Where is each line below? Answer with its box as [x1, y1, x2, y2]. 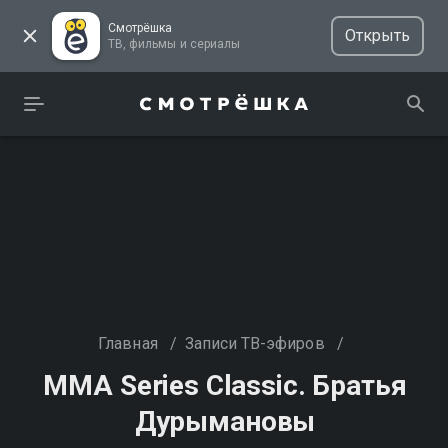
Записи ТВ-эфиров [184, 334, 325, 353]
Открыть [344, 26, 410, 45]
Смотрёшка [108, 21, 173, 35]
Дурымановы [134, 405, 316, 438]
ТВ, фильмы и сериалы [189, 37, 240, 51]
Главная [98, 334, 158, 353]
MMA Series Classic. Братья [43, 369, 407, 402]
